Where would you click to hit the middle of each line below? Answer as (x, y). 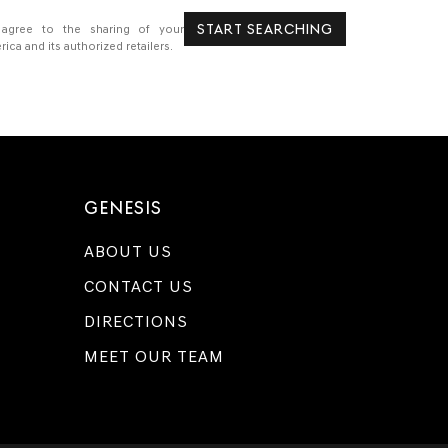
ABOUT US (127, 251)
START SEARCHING (265, 29)
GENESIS (122, 207)
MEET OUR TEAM (153, 356)
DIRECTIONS (135, 321)
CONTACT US (138, 286)
